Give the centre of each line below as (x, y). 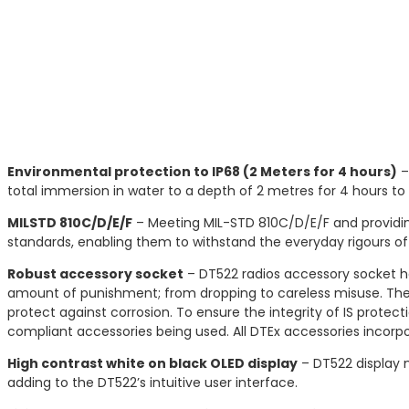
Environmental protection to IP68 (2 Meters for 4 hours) (202, 171)
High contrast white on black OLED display (152, 363)
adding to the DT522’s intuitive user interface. (152, 382)
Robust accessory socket (95, 273)
